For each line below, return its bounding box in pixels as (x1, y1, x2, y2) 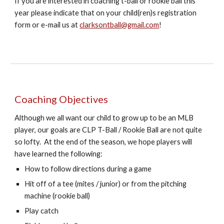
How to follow (24, 164, 73, 173)
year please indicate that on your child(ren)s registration (14, 8, 197, 17)
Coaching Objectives (14, 93, 108, 105)
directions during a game (72, 164, 152, 173)
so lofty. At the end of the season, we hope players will (14, 137, 192, 146)
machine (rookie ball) (24, 191, 90, 200)
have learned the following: (14, 149, 103, 158)
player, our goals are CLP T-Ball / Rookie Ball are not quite (14, 125, 202, 134)
